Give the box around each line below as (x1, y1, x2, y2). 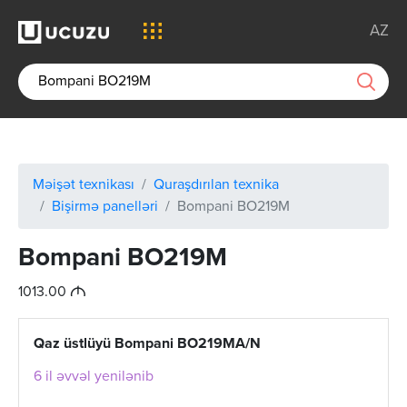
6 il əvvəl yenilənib (34, 370, 154, 384)
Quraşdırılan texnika (154, 178, 279, 193)
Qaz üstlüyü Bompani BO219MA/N (34, 337, 261, 352)
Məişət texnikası (33, 178, 134, 193)
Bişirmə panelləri (52, 200, 158, 214)
